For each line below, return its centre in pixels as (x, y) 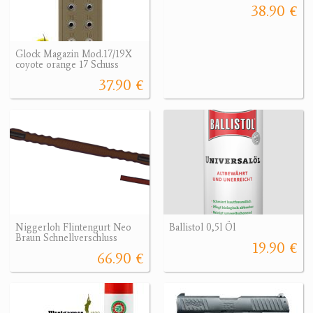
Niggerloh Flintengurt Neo (73, 228)
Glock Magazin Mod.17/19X (74, 54)
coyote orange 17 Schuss (67, 65)
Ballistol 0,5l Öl (202, 228)
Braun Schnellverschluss (66, 238)
